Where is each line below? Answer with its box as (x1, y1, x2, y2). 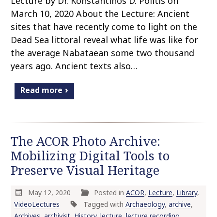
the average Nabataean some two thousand (11, 47, 195, 59)
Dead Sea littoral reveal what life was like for (11, 34, 199, 46)
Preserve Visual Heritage (11, 162, 160, 179)
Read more (20, 85, 63, 96)
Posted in (94, 188, 126, 198)
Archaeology (125, 200, 165, 209)
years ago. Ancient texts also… (11, 60, 138, 72)
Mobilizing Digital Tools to (11, 147, 170, 165)
